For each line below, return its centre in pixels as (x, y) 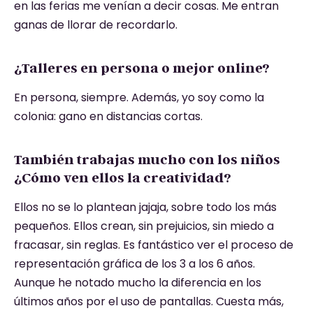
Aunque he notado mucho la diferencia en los (138, 283)
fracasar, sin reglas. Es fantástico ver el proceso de (154, 245)
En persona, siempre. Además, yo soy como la (139, 98)
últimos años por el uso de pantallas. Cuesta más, (149, 302)
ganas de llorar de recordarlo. (96, 25)
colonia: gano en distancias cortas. (108, 117)
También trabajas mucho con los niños (147, 160)
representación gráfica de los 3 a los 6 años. (136, 264)
